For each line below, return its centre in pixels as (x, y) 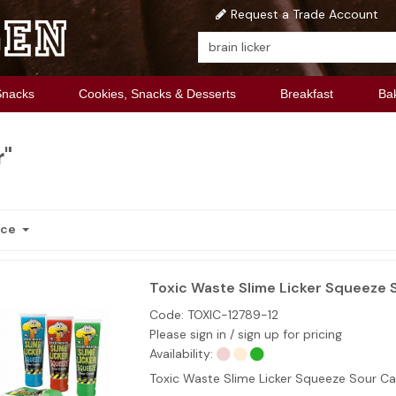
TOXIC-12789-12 (231, 314)
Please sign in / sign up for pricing (245, 334)
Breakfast (307, 94)
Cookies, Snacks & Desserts (158, 94)
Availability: (181, 353)
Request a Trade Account (304, 14)
